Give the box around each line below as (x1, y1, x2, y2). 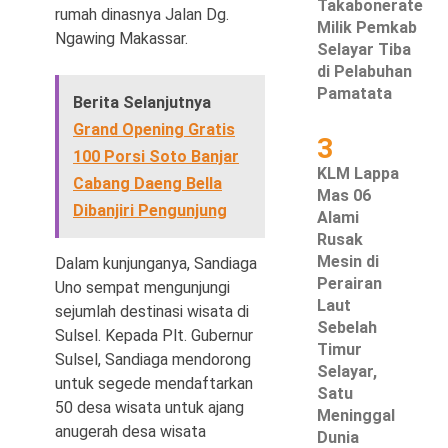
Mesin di (317, 251, 380, 271)
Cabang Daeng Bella (73, 174, 222, 193)
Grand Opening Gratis (73, 120, 235, 139)
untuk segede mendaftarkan (55, 374, 253, 393)
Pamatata (317, 83, 393, 103)
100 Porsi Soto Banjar (73, 147, 239, 166)
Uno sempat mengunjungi (55, 278, 230, 297)
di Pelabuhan (317, 61, 413, 81)
